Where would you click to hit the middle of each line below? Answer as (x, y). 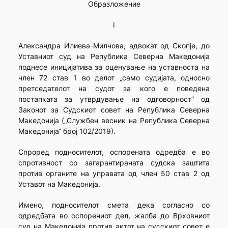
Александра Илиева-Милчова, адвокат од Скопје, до (114, 46)
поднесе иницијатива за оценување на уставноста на (114, 67)
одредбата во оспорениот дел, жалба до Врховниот (114, 216)
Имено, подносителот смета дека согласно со (114, 205)
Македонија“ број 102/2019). (67, 131)
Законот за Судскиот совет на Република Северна (114, 110)
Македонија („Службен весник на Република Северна (114, 121)
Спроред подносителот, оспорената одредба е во (114, 152)
